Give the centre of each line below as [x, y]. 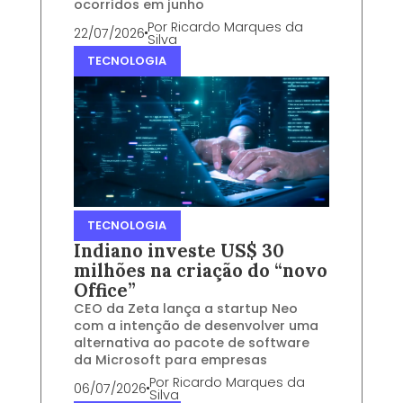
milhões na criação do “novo [200, 270]
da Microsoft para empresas [170, 359]
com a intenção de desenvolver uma [196, 325]
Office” [104, 290]
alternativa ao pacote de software [191, 342]
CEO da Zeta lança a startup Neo [185, 308]
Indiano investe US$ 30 [179, 251]
